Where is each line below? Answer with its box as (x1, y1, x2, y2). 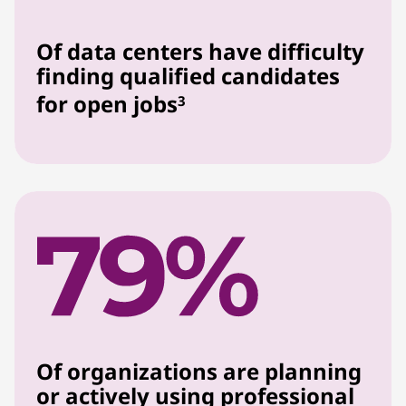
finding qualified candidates (36, 61, 340, 92)
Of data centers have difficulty (36, 36, 364, 67)
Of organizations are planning (36, 355, 362, 386)
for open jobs (36, 89, 178, 120)
